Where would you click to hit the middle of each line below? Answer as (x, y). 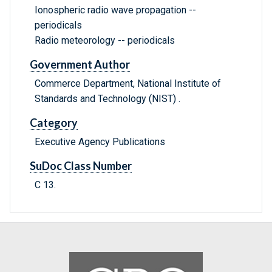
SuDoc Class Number (81, 166)
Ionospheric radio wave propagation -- (115, 10)
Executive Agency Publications (100, 142)
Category (54, 123)
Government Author (80, 65)
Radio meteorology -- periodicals (105, 41)
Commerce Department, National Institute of (128, 84)
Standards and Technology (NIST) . (107, 99)
